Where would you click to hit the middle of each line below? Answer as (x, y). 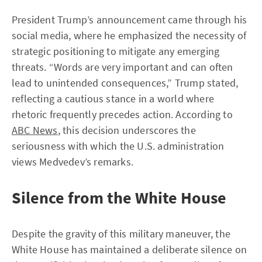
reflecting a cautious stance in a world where (113, 99)
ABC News (35, 130)
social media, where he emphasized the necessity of (129, 35)
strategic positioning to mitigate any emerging (116, 51)
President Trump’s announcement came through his (130, 20)
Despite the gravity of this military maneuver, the (121, 234)
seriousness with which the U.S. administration (118, 146)
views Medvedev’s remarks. (73, 162)
